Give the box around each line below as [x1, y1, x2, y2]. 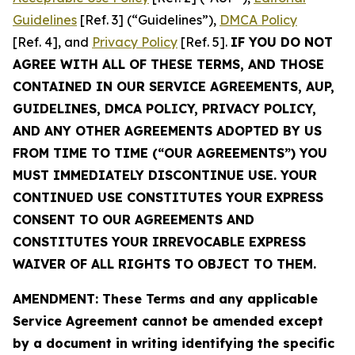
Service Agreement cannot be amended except [13, 313, 323, 329]
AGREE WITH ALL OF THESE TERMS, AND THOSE [13, 56, 324, 72]
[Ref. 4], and [13, 34, 92, 50]
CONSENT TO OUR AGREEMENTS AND [13, 212, 254, 227]
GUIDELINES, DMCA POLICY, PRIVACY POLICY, [13, 101, 316, 116]
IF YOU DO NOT [231, 34, 333, 50]
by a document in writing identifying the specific [13, 335, 334, 351]
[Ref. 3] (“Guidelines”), [77, 12, 219, 28]
